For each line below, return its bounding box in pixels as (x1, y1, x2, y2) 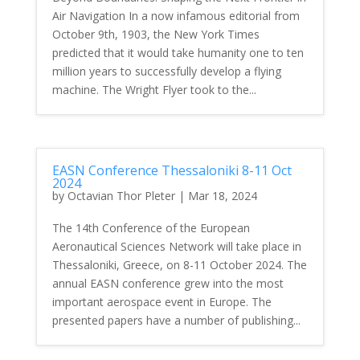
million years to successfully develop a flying (51, 63, 281, 79)
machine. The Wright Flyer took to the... (51, 81, 256, 97)
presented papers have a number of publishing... (51, 312, 301, 328)
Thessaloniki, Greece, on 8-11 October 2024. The (51, 256, 307, 272)
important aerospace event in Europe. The (51, 293, 272, 309)
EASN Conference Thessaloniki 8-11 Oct (51, 161, 292, 179)
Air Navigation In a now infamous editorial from (51, 7, 300, 23)
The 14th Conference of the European (51, 219, 250, 235)
